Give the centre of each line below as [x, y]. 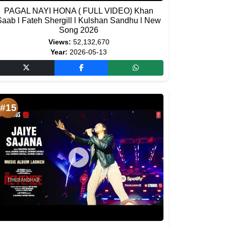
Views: [60, 42]
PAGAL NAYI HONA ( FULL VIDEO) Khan [79, 11]
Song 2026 [79, 30]
